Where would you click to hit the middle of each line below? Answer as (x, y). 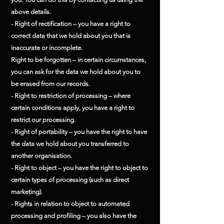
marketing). (27, 192)
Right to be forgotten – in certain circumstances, (78, 60)
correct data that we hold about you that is (71, 36)
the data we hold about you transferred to (70, 144)
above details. (31, 12)
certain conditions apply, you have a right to (73, 108)
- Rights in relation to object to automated (70, 204)
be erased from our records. (50, 84)
